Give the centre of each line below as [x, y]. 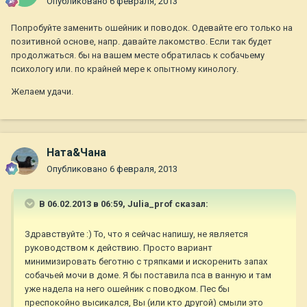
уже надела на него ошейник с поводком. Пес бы [127, 289]
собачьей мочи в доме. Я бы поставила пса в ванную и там [148, 275]
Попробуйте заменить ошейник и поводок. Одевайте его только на [152, 28]
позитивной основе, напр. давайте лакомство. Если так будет [142, 42]
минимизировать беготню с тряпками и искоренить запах [146, 262]
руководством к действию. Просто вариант [119, 248]
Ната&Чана [76, 153]
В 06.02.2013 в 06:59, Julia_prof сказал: [123, 204]
